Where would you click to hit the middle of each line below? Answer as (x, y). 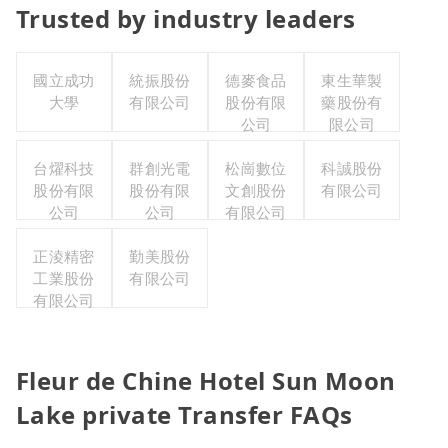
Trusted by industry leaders (186, 19)
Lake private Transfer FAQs (184, 415)
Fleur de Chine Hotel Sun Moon (206, 381)
